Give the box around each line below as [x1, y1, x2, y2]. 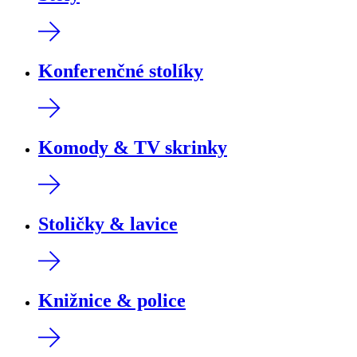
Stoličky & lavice [38, 213, 178, 234]
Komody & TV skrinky [38, 136, 227, 158]
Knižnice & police [38, 289, 186, 311]
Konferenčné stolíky [38, 61, 203, 82]
